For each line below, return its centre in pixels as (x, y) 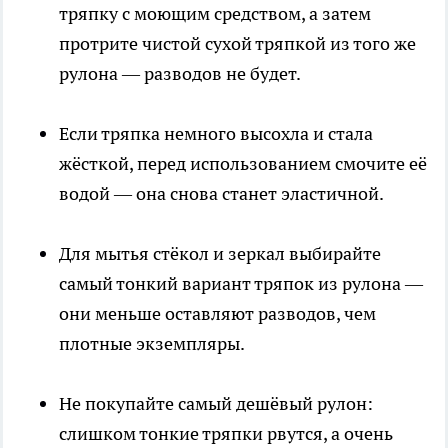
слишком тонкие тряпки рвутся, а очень (226, 434)
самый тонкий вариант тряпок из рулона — (241, 284)
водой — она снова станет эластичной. (221, 194)
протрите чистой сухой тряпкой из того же (237, 44)
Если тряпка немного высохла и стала (216, 134)
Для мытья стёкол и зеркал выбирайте (220, 254)
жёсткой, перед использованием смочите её (243, 164)
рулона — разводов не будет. (180, 74)
